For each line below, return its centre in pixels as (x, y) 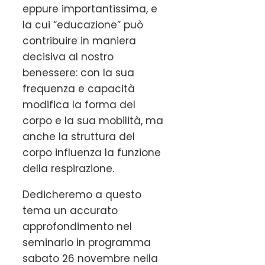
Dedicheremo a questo (82, 194)
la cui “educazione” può (83, 25)
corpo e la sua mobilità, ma (93, 120)
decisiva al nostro (68, 56)
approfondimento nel (77, 226)
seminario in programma (87, 242)
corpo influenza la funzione (92, 152)
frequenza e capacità (79, 88)
